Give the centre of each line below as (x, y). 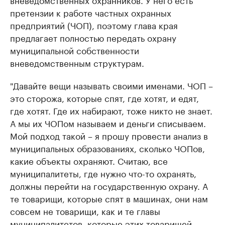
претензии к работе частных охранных (91, 12)
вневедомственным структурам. (77, 63)
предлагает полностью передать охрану (93, 37)
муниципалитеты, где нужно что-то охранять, (103, 173)
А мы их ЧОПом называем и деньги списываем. (108, 123)
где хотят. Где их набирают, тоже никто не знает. (111, 110)
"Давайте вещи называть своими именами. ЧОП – (111, 85)
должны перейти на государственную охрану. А (109, 186)
